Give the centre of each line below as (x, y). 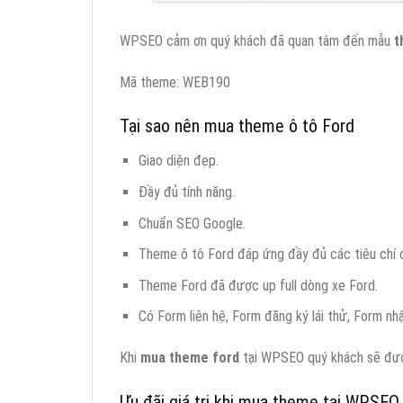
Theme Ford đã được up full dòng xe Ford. (258, 285)
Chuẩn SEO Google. (192, 223)
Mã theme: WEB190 (175, 82)
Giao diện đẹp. (178, 161)
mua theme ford (190, 358)
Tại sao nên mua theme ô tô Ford (237, 126)
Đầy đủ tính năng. (186, 192)
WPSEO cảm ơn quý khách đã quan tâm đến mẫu (257, 40)
